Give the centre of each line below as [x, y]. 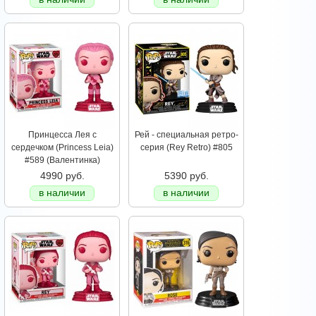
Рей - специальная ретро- [186, 135]
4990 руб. [62, 176]
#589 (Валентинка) [62, 160]
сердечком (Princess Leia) [62, 148]
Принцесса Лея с [62, 135]
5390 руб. [186, 176]
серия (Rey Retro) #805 [186, 148]
